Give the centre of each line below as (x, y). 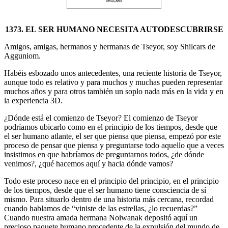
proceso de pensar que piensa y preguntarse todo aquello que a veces (114, 145)
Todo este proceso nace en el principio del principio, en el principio (111, 181)
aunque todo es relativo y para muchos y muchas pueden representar (113, 82)
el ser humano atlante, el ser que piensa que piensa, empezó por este (112, 136)
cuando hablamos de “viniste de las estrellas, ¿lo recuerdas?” (101, 208)
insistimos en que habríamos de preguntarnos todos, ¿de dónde (104, 154)
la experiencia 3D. (33, 100)
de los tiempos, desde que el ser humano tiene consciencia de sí (105, 190)
